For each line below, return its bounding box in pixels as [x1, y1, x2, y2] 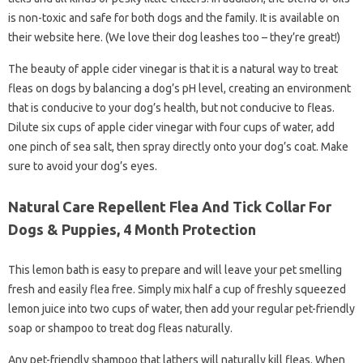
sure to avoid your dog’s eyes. [8, 160, 157, 173]
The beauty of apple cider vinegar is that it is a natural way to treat [8, 62, 338, 75]
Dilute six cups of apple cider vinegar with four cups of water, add [8, 121, 335, 134]
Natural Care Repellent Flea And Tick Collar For [8, 199, 331, 215]
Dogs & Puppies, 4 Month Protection [8, 221, 256, 237]
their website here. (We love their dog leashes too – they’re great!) [8, 31, 340, 44]
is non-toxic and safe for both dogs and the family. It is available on [8, 11, 340, 24]
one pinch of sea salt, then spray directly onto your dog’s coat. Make [8, 140, 348, 153]
